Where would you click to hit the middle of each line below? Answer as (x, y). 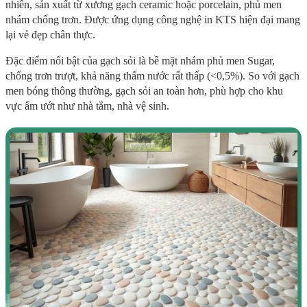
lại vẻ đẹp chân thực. (50, 34)
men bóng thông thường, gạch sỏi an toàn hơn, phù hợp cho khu (144, 90)
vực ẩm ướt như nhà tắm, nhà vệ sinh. (87, 106)
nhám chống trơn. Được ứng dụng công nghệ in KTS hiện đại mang (153, 19)
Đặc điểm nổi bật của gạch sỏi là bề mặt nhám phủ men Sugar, (140, 60)
